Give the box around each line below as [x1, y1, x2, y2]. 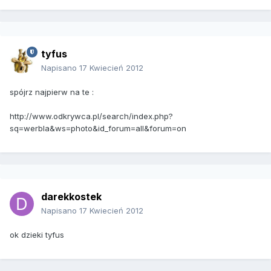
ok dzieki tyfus [10, 230, 64, 240]
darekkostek [41, 191, 102, 203]
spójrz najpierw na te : [10, 87, 94, 97]
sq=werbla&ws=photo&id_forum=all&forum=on [10, 123, 186, 134]
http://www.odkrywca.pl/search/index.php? [10, 111, 173, 122]
